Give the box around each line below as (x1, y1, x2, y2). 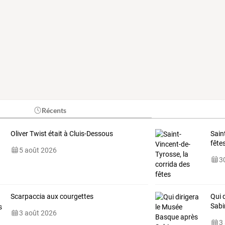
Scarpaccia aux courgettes (10, 192, 93, 200)
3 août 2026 (19, 208, 57, 217)
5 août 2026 (19, 146, 57, 154)
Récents (42, 105, 67, 115)
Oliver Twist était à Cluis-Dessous (10, 129, 113, 138)
